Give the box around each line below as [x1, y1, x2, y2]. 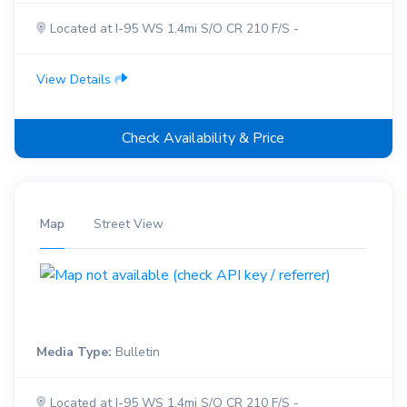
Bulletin [111, 343, 160, 362]
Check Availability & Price [122, 127, 285, 148]
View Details [35, 70, 114, 88]
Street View [93, 214, 164, 233]
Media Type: [35, 343, 112, 362]
